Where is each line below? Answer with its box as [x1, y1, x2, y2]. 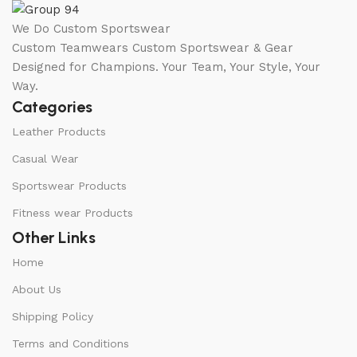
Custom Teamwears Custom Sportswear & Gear [12, 41, 293, 56]
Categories [12, 97, 92, 117]
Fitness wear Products [12, 206, 133, 220]
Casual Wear [12, 152, 78, 166]
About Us [12, 283, 61, 296]
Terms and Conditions [12, 337, 129, 351]
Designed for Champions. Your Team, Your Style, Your [12, 60, 320, 75]
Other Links [12, 228, 96, 248]
